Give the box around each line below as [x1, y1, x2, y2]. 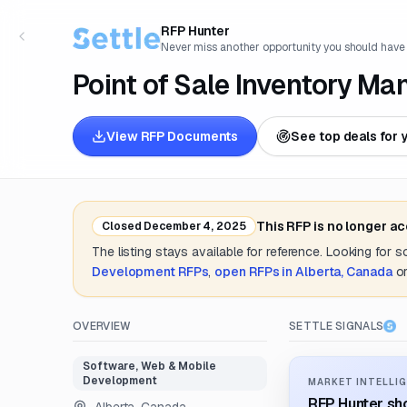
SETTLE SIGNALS [289, 319, 384, 333]
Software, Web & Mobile [83, 359, 216, 373]
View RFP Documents [106, 128, 239, 144]
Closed [102, 219, 142, 233]
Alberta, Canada [295, 263, 392, 280]
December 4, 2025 [141, 219, 246, 233]
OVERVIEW [73, 319, 132, 333]
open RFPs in [214, 263, 296, 280]
